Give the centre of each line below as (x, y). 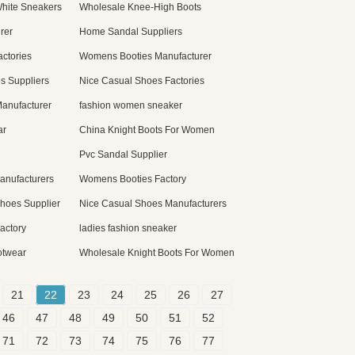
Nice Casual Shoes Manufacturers (153, 204)
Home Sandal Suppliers (131, 32)
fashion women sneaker (131, 105)
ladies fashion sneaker (128, 228)
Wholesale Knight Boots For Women (157, 253)
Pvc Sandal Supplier (123, 155)
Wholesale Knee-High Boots (140, 7)
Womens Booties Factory (133, 179)
